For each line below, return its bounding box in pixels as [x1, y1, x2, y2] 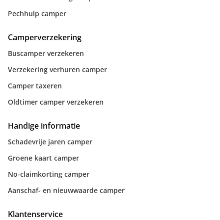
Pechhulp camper [8, 9, 66, 18]
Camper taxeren [8, 81, 62, 90]
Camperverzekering [8, 32, 82, 43]
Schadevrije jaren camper [8, 137, 92, 146]
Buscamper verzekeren [8, 49, 84, 58]
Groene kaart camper [8, 153, 79, 163]
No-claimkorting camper [8, 169, 89, 179]
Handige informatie [8, 120, 80, 131]
